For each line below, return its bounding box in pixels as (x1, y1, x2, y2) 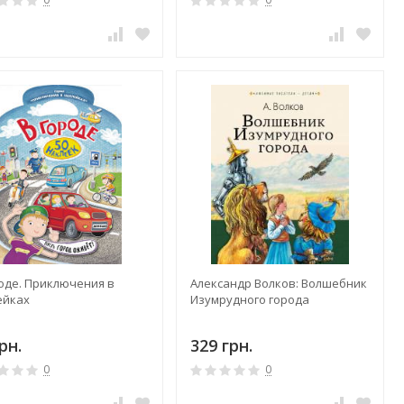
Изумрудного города (189, 291, 309, 308)
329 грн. (189, 335, 252, 356)
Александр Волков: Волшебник (189, 275, 367, 291)
